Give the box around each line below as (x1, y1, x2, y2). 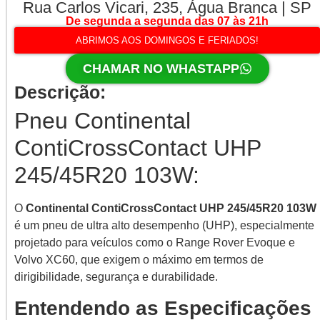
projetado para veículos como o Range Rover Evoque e (14, 236, 295, 249)
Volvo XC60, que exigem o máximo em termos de (14, 254, 264, 266)
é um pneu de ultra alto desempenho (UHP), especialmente (14, 219, 314, 232)
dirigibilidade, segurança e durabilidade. (14, 271, 218, 284)
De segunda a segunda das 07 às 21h (66, 15, 269, 28)
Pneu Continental (14, 108, 191, 134)
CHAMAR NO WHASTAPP (82, 61, 239, 76)
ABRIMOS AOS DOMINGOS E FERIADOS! (76, 35, 259, 46)
